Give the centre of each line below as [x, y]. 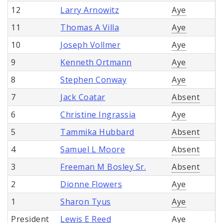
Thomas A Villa [90, 27]
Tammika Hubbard [97, 132]
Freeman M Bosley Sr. [103, 167]
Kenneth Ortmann [96, 62]
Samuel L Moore [93, 149]
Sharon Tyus [86, 201]
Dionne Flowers [91, 184]
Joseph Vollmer [91, 45]
